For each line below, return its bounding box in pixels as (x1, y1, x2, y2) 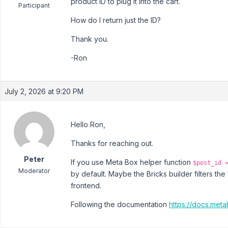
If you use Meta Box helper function (71, 158, 193, 166)
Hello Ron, (71, 120, 105, 129)
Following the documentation (71, 200, 169, 209)
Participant (18, 2, 50, 9)
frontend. (71, 181, 101, 190)
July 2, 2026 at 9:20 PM (5, 87, 83, 96)
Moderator (18, 167, 50, 175)
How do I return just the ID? (71, 16, 161, 24)
